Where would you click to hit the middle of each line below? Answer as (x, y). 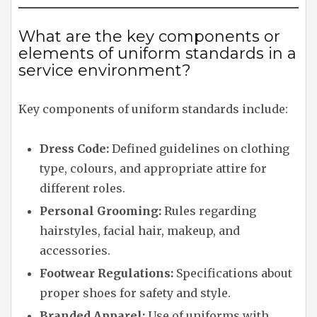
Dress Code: (74, 149)
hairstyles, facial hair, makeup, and (140, 231)
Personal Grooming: (100, 211)
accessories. (75, 250)
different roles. (82, 188)
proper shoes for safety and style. (135, 293)
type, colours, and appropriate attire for (153, 168)
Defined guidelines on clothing (199, 149)
